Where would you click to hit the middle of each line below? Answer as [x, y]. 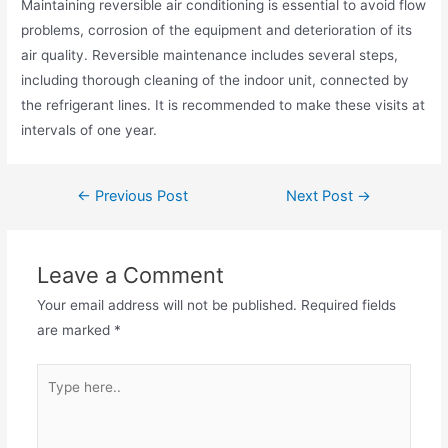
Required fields [348, 305]
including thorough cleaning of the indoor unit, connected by [215, 80]
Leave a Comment [130, 275]
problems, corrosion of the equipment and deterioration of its [217, 30]
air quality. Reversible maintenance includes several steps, [210, 55]
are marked [75, 330]
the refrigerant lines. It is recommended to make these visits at [223, 105]
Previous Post [139, 196]
